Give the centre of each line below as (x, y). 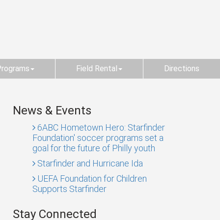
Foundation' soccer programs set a (98, 138)
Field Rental (97, 69)
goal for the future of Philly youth (94, 148)
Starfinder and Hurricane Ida (89, 163)
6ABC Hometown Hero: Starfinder (100, 127)
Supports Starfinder (69, 189)
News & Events (52, 110)
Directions (182, 69)
